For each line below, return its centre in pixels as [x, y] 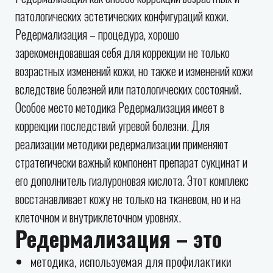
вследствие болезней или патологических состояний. [128, 89]
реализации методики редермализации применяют [122, 144]
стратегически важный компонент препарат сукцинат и [131, 162]
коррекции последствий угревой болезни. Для [112, 126]
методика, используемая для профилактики [131, 261]
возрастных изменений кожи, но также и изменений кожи [134, 71]
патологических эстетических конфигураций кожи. [122, 16]
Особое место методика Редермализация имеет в [120, 107]
